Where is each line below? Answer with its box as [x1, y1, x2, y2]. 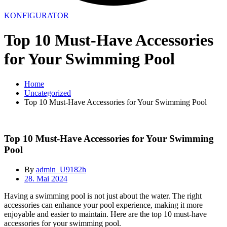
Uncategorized [24, 88, 71, 97]
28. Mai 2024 [24, 174, 67, 183]
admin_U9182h [36, 165, 86, 174]
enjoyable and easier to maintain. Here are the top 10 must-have [4, 210, 207, 219]
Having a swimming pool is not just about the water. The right [4, 192, 202, 201]
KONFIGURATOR [4, 11, 69, 20]
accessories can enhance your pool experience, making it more [4, 201, 203, 210]
